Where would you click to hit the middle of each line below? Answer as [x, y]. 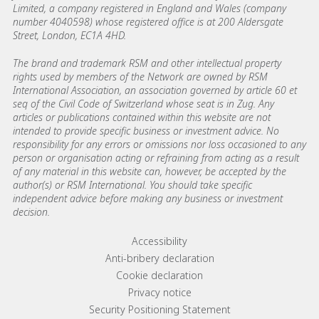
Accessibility [159, 241]
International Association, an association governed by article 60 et [155, 90]
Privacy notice [159, 292]
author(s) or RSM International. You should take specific [132, 184]
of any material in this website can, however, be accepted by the [150, 171]
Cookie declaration [159, 275]
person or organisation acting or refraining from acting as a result [156, 157]
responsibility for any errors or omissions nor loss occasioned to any [159, 144]
